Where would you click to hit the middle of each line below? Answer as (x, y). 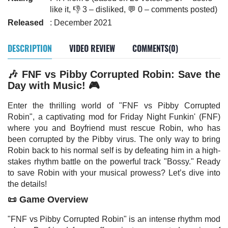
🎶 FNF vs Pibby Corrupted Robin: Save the (114, 74)
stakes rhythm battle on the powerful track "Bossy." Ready (114, 162)
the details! (27, 184)
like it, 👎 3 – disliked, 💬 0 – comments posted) (134, 9)
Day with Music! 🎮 (54, 85)
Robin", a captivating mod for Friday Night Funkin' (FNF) (114, 117)
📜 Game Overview (48, 199)
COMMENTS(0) (155, 48)
